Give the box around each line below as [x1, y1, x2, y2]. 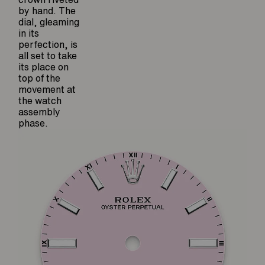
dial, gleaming [18, 17, 80, 27]
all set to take [18, 51, 77, 61]
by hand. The [18, 6, 76, 16]
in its [18, 28, 40, 38]
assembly [18, 107, 61, 117]
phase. [18, 118, 49, 128]
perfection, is [18, 40, 78, 50]
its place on [18, 62, 69, 72]
